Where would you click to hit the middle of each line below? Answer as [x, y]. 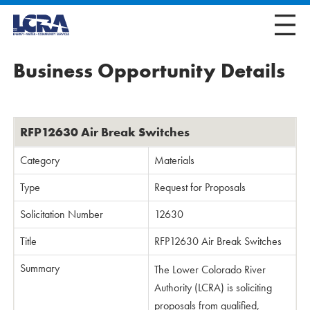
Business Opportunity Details [149, 71]
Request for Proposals [200, 187]
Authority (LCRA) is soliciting [213, 288]
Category [40, 160]
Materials [174, 160]
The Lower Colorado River [210, 270]
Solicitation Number [62, 214]
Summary [40, 268]
